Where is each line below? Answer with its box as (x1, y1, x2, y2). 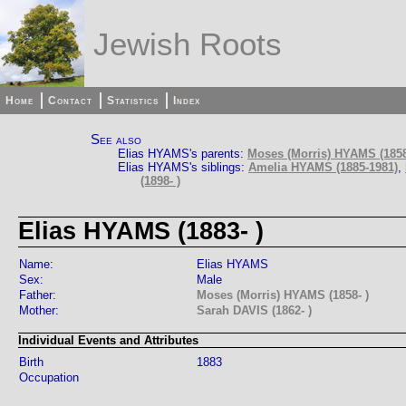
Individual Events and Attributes (18, 333, 198, 348)
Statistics (107, 94, 159, 107)
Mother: (19, 304, 59, 318)
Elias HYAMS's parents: (118, 147, 247, 160)
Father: (19, 288, 56, 303)
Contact (48, 94, 93, 107)
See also (91, 132, 141, 147)
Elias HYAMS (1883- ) (18, 217, 264, 246)
